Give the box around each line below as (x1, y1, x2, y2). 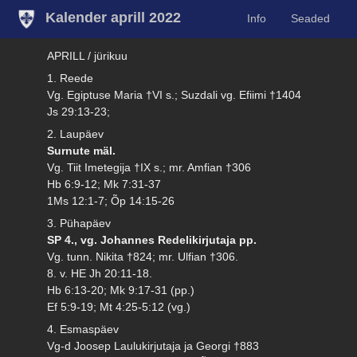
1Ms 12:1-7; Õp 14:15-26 (47, 194, 175, 207)
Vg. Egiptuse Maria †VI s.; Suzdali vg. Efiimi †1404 (47, 88, 302, 101)
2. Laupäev (47, 127, 104, 140)
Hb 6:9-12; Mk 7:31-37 (47, 177, 162, 190)
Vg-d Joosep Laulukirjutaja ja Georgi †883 (47, 339, 260, 352)
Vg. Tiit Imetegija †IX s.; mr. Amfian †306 (47, 160, 252, 174)
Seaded (290, 12, 330, 25)
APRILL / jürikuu (47, 49, 128, 62)
